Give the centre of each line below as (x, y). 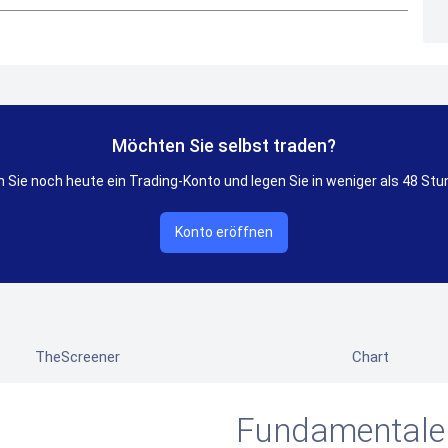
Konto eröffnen (224, 232)
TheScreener (78, 357)
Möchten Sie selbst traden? (224, 145)
